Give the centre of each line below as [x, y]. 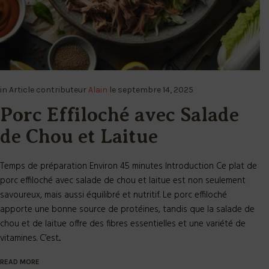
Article [23, 90]
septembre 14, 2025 [156, 90]
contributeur [62, 90]
